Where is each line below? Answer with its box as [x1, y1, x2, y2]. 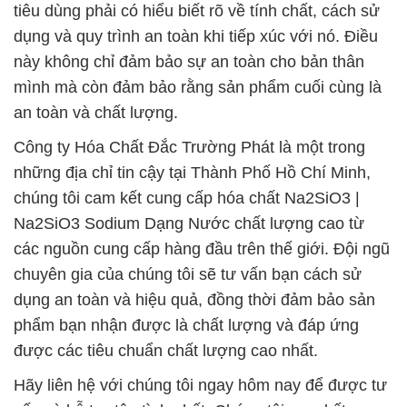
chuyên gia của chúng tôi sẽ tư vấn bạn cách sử [14, 265, 362, 283]
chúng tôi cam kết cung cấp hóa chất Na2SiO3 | [14, 189, 360, 207]
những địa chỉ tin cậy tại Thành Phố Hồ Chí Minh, [14, 164, 371, 182]
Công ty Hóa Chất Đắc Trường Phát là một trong [14, 138, 365, 156]
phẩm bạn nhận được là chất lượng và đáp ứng [14, 316, 359, 334]
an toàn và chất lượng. [14, 104, 178, 122]
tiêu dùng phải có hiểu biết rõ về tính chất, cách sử [14, 2, 380, 20]
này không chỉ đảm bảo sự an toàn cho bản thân [14, 53, 364, 71]
